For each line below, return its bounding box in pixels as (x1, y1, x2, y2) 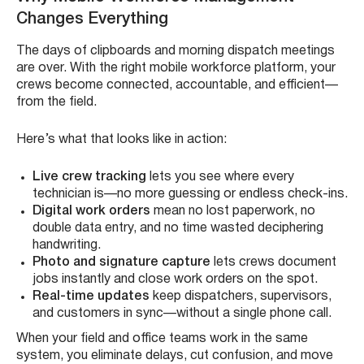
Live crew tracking (32, 171, 146, 184)
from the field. (16, 97, 97, 109)
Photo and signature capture (32, 257, 210, 269)
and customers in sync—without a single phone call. (32, 308, 331, 320)
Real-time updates (32, 291, 149, 303)
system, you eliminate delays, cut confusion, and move (16, 350, 333, 362)
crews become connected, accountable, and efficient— (16, 80, 338, 92)
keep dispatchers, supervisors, (149, 291, 331, 303)
